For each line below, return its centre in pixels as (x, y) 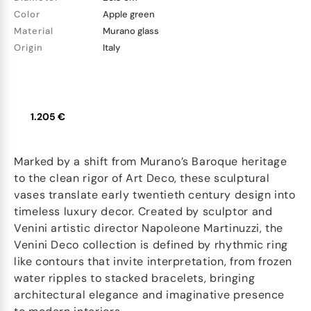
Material (34, 31)
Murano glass (131, 31)
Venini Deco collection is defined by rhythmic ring (151, 245)
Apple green (129, 14)
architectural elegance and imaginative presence (150, 295)
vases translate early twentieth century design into (155, 195)
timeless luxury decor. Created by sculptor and (143, 211)
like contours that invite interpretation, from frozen (153, 261)
